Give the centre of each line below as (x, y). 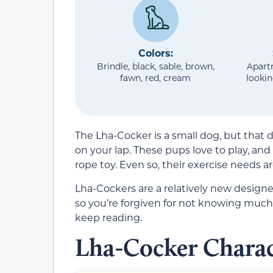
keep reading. (108, 217)
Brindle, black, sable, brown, (155, 66)
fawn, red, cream (156, 77)
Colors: (155, 52)
